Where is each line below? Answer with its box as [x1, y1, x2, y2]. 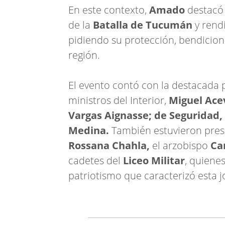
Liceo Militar [123, 154, 185, 167]
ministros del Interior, [68, 93, 169, 107]
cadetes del [68, 154, 123, 167]
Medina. [68, 124, 109, 137]
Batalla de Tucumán [93, 18, 195, 32]
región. [68, 48, 100, 62]
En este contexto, [68, 3, 149, 17]
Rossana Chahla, [68, 139, 150, 152]
